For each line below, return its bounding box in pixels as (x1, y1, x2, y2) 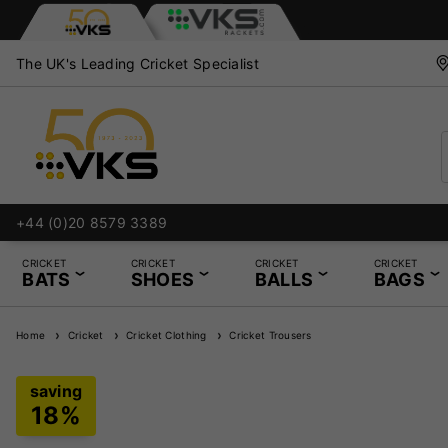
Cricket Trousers (222, 328, 312, 341)
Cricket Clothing (119, 328, 207, 341)
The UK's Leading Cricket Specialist (16, 54, 259, 72)
